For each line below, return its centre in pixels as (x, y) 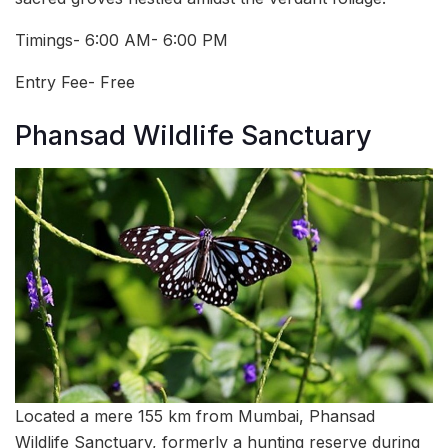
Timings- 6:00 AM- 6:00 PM (121, 40)
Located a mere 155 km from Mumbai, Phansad (195, 415)
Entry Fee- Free (75, 82)
